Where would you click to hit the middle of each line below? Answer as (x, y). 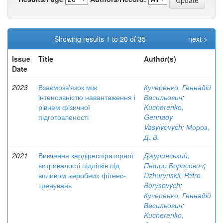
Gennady (158, 117)
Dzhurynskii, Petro (172, 175)
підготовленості (63, 117)
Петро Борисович (174, 165)
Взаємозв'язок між (68, 87)
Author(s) (160, 59)
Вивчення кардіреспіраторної (86, 155)
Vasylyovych (163, 127)
